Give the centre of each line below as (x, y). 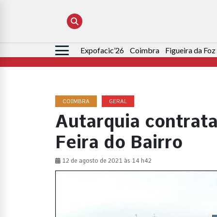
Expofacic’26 (102, 50)
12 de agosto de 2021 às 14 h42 (106, 161)
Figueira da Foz (190, 50)
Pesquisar (72, 51)
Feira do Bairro (119, 142)
